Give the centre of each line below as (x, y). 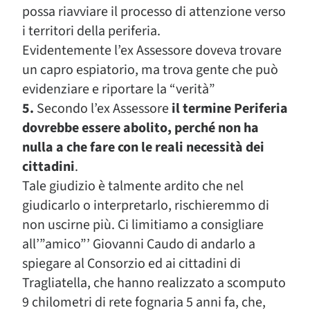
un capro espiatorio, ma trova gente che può (150, 70)
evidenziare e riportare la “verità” (119, 89)
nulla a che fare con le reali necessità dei (143, 147)
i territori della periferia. (91, 31)
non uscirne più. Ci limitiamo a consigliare (143, 225)
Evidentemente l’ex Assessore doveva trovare (152, 51)
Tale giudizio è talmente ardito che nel (133, 186)
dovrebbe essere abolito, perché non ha (140, 128)
